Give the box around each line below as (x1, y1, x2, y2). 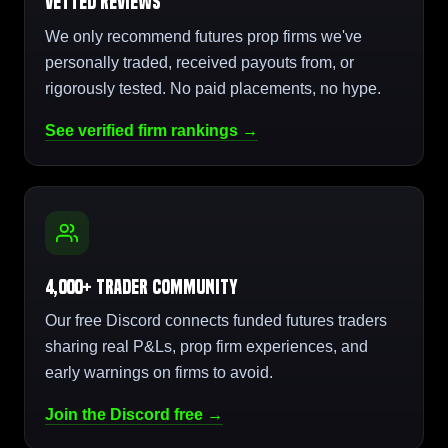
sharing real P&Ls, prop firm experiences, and (45, 338, 368, 356)
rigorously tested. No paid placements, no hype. (45, 79, 381, 97)
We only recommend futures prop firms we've (45, 27, 362, 45)
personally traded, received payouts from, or (45, 53, 354, 71)
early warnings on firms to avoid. (45, 364, 273, 382)
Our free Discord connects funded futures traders (45, 312, 387, 330)
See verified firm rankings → (45, 121, 258, 139)
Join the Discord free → (45, 406, 223, 424)
